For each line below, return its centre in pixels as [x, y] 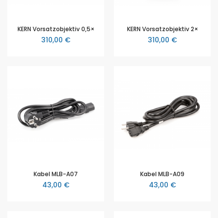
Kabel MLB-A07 [56, 174]
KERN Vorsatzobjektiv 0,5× [56, 29]
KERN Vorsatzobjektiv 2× [162, 29]
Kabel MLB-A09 [162, 174]
